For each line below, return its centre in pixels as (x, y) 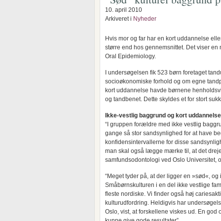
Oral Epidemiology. (130, 56)
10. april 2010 (124, 10)
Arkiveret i (119, 19)
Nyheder (145, 19)
